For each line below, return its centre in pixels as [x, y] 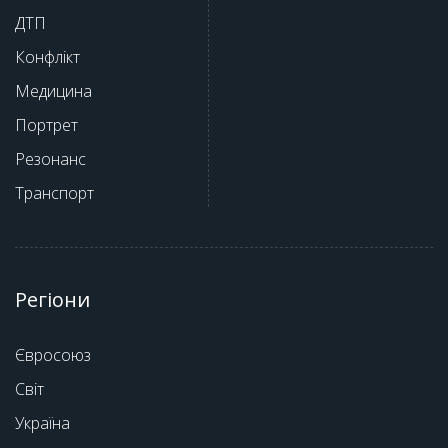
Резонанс [50, 158]
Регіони [52, 299]
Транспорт [54, 192]
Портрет [46, 124]
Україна [42, 422]
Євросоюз [53, 354]
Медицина [53, 90]
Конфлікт [47, 56]
